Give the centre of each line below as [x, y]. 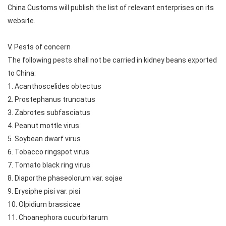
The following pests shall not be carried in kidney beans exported [112, 60]
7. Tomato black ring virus [49, 165]
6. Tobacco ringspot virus [48, 152]
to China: [22, 73]
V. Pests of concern [39, 47]
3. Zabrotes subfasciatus [49, 112]
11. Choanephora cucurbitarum [58, 217]
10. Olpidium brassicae [44, 204]
